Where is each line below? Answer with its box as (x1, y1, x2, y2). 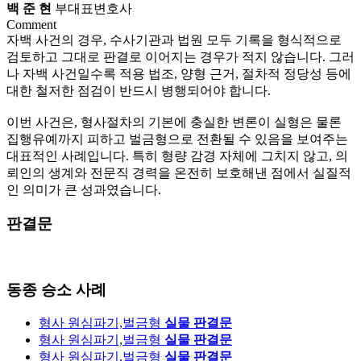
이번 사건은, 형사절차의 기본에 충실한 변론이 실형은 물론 (6, 114, 342, 129)
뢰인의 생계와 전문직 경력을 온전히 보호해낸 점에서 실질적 (6, 165, 351, 180)
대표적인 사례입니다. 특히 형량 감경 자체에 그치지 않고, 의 (6, 148, 348, 163)
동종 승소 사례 (6, 280, 106, 298)
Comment (6, 17, 56, 31)
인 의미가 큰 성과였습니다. (6, 182, 161, 197)
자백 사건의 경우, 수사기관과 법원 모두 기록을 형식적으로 (6, 32, 342, 47)
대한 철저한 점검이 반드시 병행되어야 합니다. (6, 83, 271, 98)
